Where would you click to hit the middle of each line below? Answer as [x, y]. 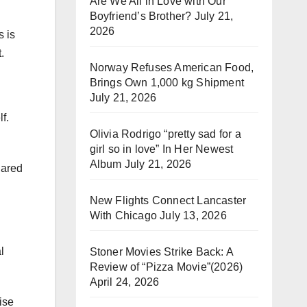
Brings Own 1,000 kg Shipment [167, 83]
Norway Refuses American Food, [172, 67]
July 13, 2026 [193, 216]
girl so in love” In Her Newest [161, 149]
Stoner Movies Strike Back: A [161, 252]
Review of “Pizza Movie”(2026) [166, 267]
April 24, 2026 [124, 282]
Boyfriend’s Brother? [140, 16]
